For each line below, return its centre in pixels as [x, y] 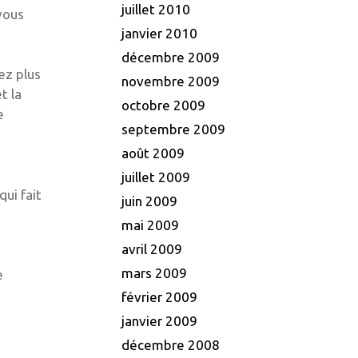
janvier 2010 [159, 34]
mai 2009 [150, 225]
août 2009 [153, 153]
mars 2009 [154, 273]
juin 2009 [149, 201]
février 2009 [159, 297]
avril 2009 [152, 249]
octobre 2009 [163, 105]
